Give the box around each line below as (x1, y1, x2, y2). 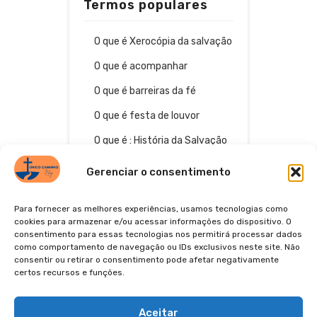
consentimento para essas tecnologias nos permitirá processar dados (14, 229, 302, 239)
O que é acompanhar (94, 60, 188, 73)
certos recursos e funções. (14, 267, 125, 277)
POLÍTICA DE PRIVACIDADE (79, 284, 238, 294)
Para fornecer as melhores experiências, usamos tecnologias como (14, 204, 288, 214)
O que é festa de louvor (94, 110, 200, 122)
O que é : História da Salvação (94, 134, 227, 147)
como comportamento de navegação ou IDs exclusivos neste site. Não (14, 242, 300, 252)
